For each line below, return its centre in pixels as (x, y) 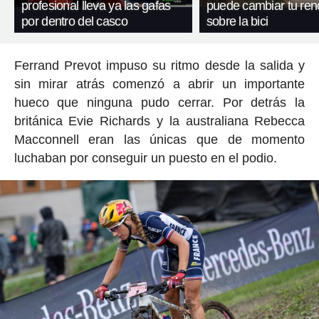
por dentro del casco (74, 21)
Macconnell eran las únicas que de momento (159, 139)
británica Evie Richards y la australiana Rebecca (159, 121)
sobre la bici (237, 21)
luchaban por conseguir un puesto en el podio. (145, 158)
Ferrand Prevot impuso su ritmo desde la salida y (159, 65)
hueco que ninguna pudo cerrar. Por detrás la (159, 102)
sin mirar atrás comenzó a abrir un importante (159, 84)
